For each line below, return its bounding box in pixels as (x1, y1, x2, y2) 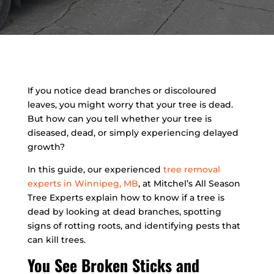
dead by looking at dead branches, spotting (27, 206, 221, 218)
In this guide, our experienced (27, 164, 163, 176)
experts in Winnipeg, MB (27, 178, 138, 190)
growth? (27, 141, 65, 153)
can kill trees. (27, 234, 88, 246)
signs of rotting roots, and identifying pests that (27, 220, 240, 232)
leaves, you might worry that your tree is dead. (27, 99, 233, 111)
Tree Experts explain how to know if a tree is (27, 192, 224, 204)
